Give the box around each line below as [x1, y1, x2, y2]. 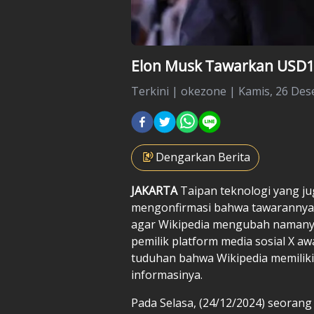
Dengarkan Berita [156, 149, 250, 165]
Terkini [131, 83, 169, 99]
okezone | [181, 83, 238, 99]
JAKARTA [131, 182, 180, 198]
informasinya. [131, 266, 203, 282]
